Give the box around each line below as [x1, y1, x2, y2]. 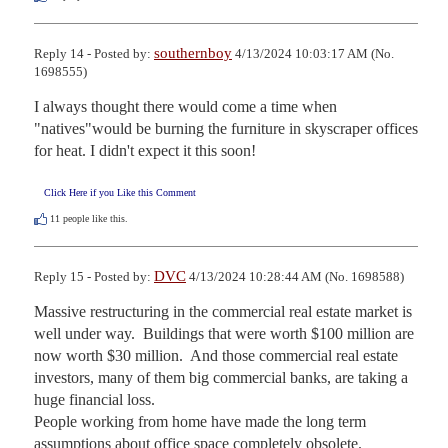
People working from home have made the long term [34, 413, 366, 431]
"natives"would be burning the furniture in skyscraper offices [34, 120, 418, 138]
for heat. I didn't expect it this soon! [34, 142, 256, 160]
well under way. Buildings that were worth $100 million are [34, 325, 414, 343]
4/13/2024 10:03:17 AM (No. [232, 46, 394, 62]
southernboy [154, 45, 232, 62]
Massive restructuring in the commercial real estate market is [34, 303, 412, 321]
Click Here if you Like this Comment [44, 187, 196, 199]
